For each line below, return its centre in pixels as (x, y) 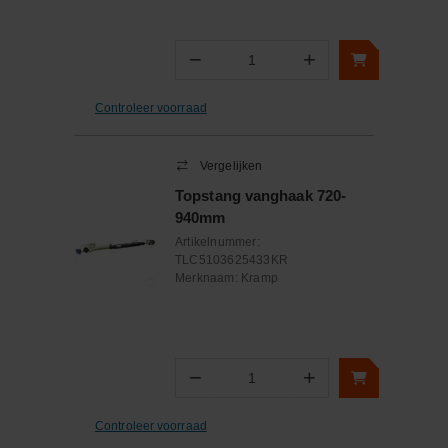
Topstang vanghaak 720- (261, 195)
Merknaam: (208, 278)
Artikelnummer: (217, 242)
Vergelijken (231, 166)
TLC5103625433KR (231, 260)
